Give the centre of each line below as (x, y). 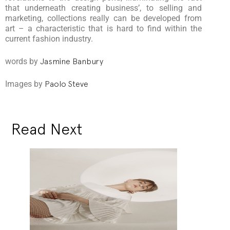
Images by (25, 84)
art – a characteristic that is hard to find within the (104, 28)
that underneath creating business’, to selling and (104, 8)
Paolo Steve (66, 84)
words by (23, 61)
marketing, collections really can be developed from (104, 18)
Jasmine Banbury (73, 61)
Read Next (47, 129)
